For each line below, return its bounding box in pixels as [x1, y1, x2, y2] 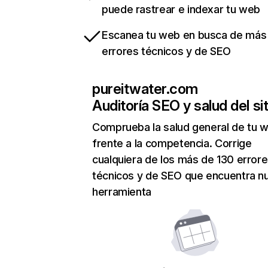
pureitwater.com [92, 80, 198, 98]
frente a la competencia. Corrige [92, 137, 252, 150]
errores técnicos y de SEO [102, 45, 231, 58]
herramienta [92, 185, 152, 199]
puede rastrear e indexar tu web [102, 3, 260, 16]
